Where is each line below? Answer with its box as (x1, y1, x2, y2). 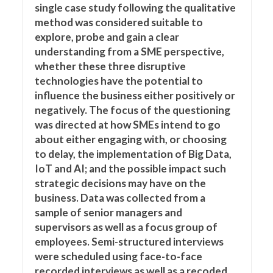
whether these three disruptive (34, 60, 186, 73)
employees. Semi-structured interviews (34, 235, 224, 248)
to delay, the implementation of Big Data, (34, 147, 232, 160)
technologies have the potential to (34, 74, 203, 87)
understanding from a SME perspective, (34, 45, 224, 58)
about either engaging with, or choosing (34, 133, 227, 146)
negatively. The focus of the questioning (34, 104, 230, 116)
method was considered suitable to (34, 16, 203, 29)
